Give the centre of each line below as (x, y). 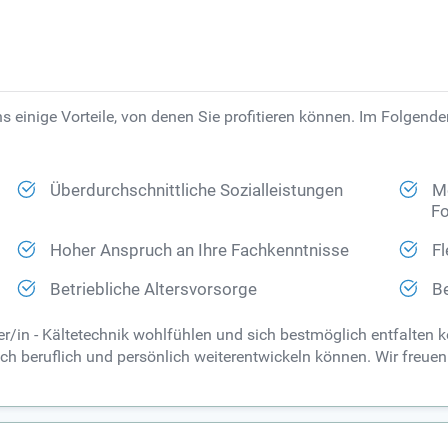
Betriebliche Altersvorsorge (154, 290)
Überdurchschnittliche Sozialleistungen (197, 191)
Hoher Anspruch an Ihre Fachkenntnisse (200, 251)
